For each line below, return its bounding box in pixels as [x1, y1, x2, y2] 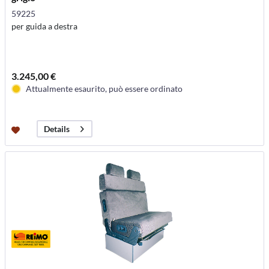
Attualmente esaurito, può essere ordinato [26, 83, 183, 94]
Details [44, 124, 70, 134]
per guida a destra [11, 21, 78, 32]
